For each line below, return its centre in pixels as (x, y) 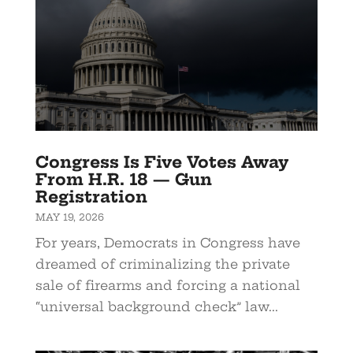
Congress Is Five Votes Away (162, 162)
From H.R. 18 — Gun (123, 180)
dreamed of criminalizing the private (162, 264)
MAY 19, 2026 (69, 217)
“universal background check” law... (156, 307)
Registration (91, 197)
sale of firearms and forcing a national (167, 286)
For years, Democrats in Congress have (167, 243)
